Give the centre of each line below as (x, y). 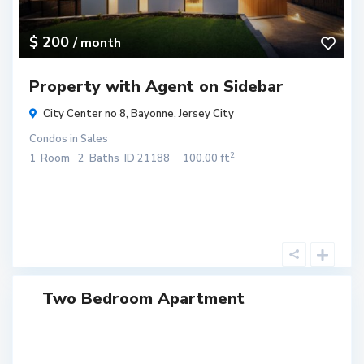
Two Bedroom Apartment (143, 298)
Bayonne (152, 113)
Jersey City (206, 113)
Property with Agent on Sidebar (156, 86)
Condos (48, 139)
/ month (97, 43)
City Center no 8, (87, 113)
